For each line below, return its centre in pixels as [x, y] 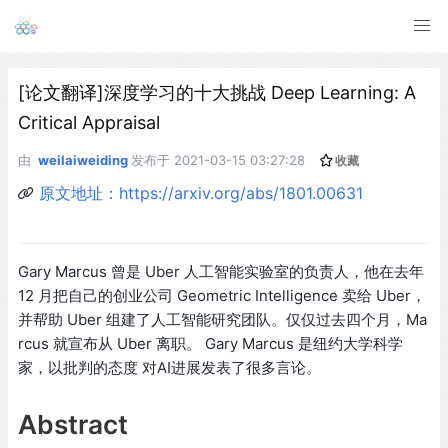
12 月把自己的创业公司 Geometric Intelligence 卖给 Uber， [222, 295]
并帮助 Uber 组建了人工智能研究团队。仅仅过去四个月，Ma [222, 319]
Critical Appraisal [89, 122]
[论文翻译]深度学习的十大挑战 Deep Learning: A [217, 92]
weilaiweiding [83, 160]
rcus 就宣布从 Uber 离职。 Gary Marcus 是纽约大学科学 [210, 343]
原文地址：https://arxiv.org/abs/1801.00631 [201, 193]
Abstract [73, 424]
